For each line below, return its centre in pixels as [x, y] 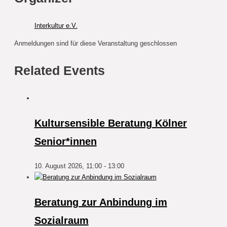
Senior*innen [65, 142]
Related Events [59, 71]
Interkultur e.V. [56, 25]
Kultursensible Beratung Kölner [110, 123]
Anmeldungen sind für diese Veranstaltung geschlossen [95, 43]
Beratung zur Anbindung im [101, 202]
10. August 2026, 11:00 [68, 166]
